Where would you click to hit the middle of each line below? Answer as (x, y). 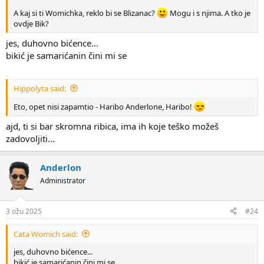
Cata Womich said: (46, 234)
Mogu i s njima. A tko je (209, 13)
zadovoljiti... (30, 139)
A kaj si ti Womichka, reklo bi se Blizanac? (85, 13)
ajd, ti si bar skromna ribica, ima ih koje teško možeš (112, 126)
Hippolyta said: (40, 88)
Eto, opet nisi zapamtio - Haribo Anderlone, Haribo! (104, 106)
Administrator (63, 181)
